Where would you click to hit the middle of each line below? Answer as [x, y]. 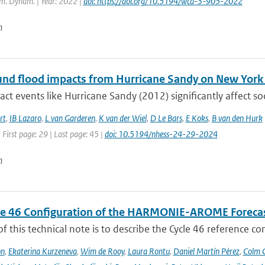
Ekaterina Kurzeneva [42, 251]
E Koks [197, 118]
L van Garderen [70, 118]
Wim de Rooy [102, 251]
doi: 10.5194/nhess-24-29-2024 [161, 134]
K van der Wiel [122, 118]
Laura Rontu [148, 251]
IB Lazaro [25, 118]
